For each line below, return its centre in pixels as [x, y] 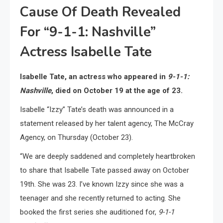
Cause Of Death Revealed [100, 12]
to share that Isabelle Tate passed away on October [105, 170]
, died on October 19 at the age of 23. [117, 91]
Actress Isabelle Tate [86, 52]
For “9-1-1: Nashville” [88, 32]
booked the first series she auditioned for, [89, 212]
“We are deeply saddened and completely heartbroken [108, 156]
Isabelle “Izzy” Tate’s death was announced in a [97, 110]
